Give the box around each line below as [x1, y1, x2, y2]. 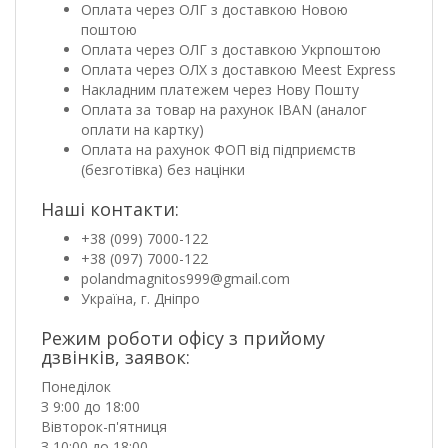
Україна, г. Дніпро [81, 288, 200, 308]
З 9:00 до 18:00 [41, 396, 140, 416]
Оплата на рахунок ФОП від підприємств [81, 139, 356, 159]
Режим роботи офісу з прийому [41, 325, 325, 350]
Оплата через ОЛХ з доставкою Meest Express [81, 59, 396, 79]
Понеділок [41, 376, 111, 396]
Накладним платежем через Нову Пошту [81, 79, 359, 99]
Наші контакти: [41, 196, 179, 221]
